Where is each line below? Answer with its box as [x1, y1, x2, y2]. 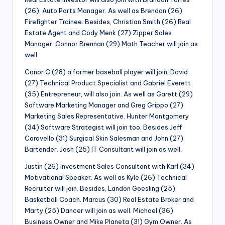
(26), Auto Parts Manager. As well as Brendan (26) [25, 7, 182, 15]
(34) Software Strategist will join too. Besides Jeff [25, 123, 182, 132]
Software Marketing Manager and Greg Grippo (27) [25, 101, 183, 109]
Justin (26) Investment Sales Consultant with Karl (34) [25, 162, 194, 171]
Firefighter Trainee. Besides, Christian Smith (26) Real [25, 18, 191, 26]
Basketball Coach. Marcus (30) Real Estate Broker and [25, 195, 194, 204]
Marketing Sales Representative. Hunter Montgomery [25, 112, 189, 121]
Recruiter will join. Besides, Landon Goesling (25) [25, 184, 175, 193]
